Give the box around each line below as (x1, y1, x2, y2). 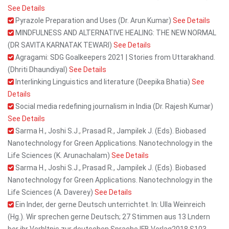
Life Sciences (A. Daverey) (8, 188, 95, 196)
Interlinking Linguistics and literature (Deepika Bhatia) (14, 78, 192, 86)
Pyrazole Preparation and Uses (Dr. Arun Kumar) (14, 16, 173, 25)
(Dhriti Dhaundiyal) (8, 65, 69, 74)
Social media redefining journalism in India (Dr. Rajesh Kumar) (14, 102, 213, 110)
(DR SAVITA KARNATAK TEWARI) (8, 41, 113, 49)
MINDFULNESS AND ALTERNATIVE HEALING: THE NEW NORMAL (14, 29, 216, 37)
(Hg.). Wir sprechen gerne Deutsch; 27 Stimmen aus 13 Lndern (8, 213, 210, 221)
